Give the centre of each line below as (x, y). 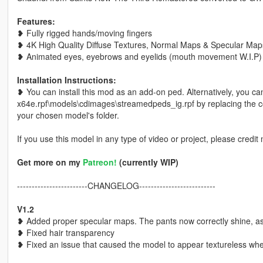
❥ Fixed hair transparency (65, 233)
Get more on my (50, 162)
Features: (36, 21)
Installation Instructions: (66, 80)
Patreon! (100, 162)
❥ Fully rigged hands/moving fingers (84, 33)
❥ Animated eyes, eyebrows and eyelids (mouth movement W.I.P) (139, 57)
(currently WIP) (147, 162)
